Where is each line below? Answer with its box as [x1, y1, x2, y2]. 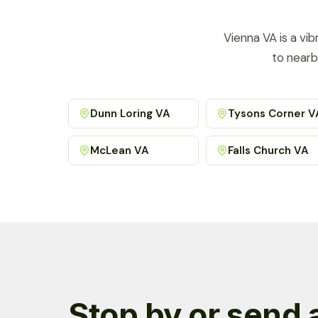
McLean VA [90, 143, 150, 158]
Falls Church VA [227, 143, 309, 158]
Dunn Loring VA [90, 106, 171, 121]
